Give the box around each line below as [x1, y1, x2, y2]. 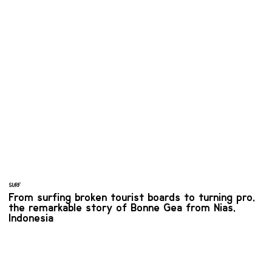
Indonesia [9, 211, 54, 225]
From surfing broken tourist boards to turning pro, [9, 191, 256, 204]
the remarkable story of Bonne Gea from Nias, [9, 201, 236, 214]
